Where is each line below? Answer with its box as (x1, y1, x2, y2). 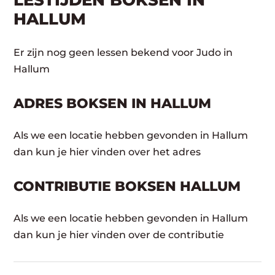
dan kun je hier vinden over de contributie (14, 229, 225, 241)
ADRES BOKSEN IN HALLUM (14, 95, 212, 112)
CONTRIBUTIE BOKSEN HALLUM (14, 178, 241, 195)
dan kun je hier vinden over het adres (14, 146, 201, 158)
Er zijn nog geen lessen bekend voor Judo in (14, 47, 233, 58)
